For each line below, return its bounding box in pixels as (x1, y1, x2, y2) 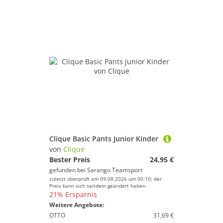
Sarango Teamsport (87, 166, 142, 174)
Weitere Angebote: (49, 201, 104, 209)
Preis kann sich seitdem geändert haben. (49, 182, 147, 189)
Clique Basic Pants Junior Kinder (49, 134, 158, 143)
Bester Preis (49, 155, 90, 164)
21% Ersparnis (49, 190, 97, 199)
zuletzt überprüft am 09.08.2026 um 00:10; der (49, 175, 162, 182)
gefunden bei (49, 166, 87, 174)
